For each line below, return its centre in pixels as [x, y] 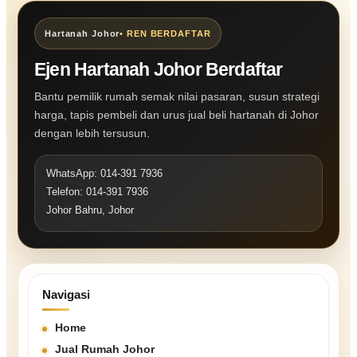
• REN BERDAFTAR [165, 33]
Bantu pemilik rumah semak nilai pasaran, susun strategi [177, 96]
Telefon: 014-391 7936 [97, 192]
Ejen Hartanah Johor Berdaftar [159, 69]
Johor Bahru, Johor [90, 210]
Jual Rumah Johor [105, 349]
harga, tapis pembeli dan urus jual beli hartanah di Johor [177, 115]
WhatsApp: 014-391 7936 [104, 173]
